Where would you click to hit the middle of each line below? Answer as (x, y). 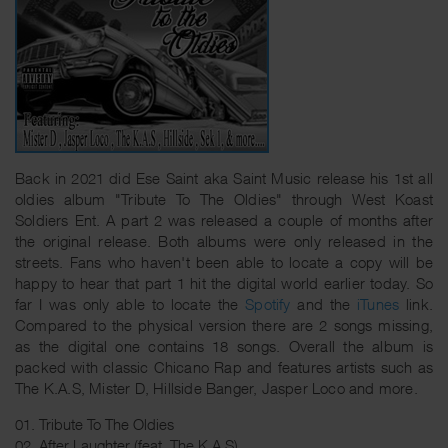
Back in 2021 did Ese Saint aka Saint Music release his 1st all (224, 178)
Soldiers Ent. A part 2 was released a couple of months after (224, 220)
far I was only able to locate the (130, 304)
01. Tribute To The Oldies (94, 424)
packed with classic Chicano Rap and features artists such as (224, 367)
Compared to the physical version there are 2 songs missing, (224, 325)
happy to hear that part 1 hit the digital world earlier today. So (224, 283)
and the (324, 304)
